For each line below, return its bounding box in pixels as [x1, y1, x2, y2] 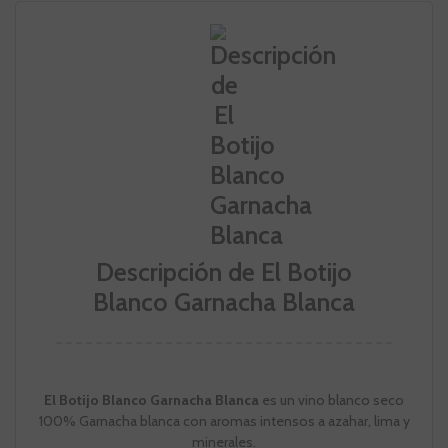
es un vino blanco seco [259, 391, 404, 410]
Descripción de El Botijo [96, 257, 352, 288]
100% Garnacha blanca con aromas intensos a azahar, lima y [38, 412, 410, 431]
